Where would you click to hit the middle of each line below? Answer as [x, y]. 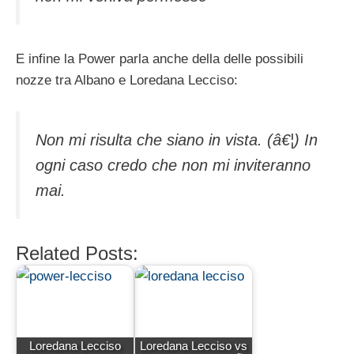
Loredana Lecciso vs [194, 345]
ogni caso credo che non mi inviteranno [173, 165]
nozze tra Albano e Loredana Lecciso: [127, 81]
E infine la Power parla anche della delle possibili [160, 59]
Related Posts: [77, 254]
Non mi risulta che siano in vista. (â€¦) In [177, 139]
